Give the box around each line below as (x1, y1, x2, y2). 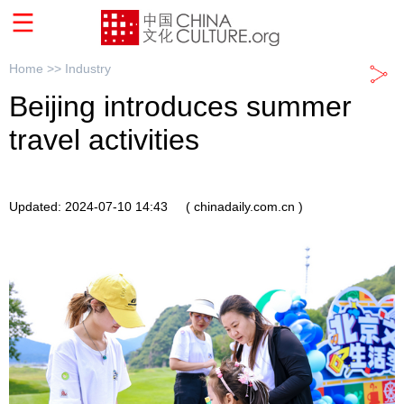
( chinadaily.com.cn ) (186, 198, 303, 214)
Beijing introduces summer (9, 90, 352, 124)
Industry (65, 61, 111, 77)
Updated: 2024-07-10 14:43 (9, 198, 168, 214)
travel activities (9, 124, 199, 157)
